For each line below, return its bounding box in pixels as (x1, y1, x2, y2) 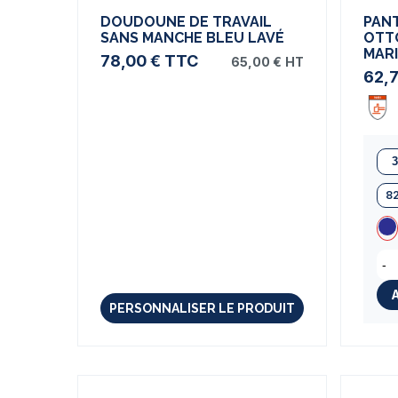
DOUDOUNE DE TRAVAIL (100, 13, 272, 31)
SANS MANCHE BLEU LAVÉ (100, 29, 284, 47)
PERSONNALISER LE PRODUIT (109, 301, 296, 316)
